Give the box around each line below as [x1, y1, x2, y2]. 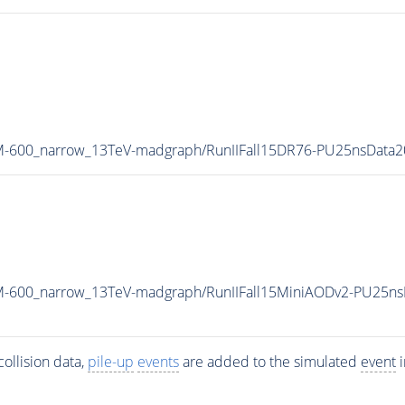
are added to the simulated [178, 351, 361, 372]
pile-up [87, 351, 134, 372]
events [137, 351, 179, 372]
